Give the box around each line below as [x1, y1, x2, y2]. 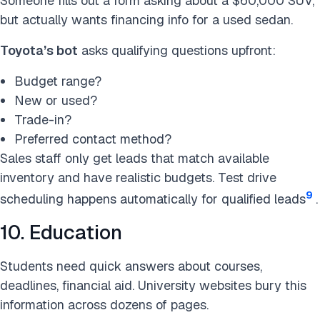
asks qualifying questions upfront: [78, 42, 276, 59]
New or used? [14, 92, 97, 109]
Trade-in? [14, 111, 71, 128]
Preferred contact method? [14, 131, 171, 147]
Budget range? [14, 73, 101, 89]
